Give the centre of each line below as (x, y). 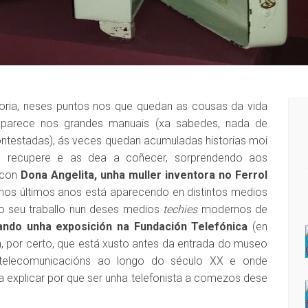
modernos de (232, 209)
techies (180, 209)
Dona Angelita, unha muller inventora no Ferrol (144, 175)
